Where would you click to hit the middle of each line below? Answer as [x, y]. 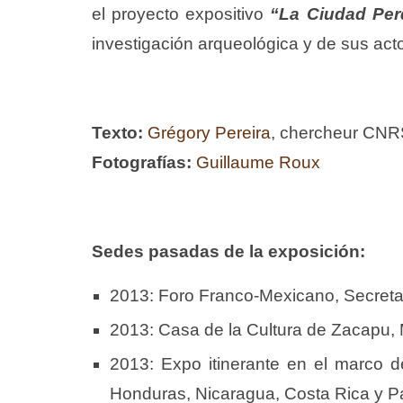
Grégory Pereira [209, 133]
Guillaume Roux [258, 163]
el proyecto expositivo [181, 14]
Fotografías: [142, 163]
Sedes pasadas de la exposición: [228, 252]
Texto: [117, 133]
